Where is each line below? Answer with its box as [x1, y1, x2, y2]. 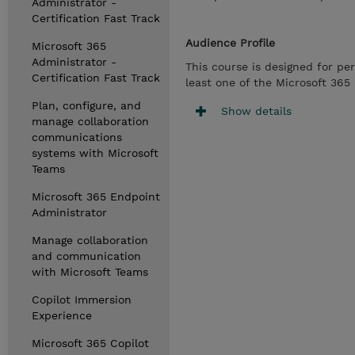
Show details [221, 104, 292, 117]
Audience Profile [185, 36, 275, 49]
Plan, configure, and [32, 99, 141, 112]
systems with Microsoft [32, 147, 158, 159]
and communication [32, 250, 141, 262]
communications [32, 131, 122, 143]
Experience [32, 309, 92, 322]
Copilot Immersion [32, 293, 132, 306]
